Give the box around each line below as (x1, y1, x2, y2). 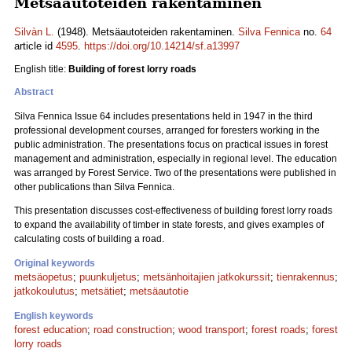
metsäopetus (14, 271, 73, 283)
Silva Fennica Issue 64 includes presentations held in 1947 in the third (14, 111, 313, 122)
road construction (93, 324, 172, 335)
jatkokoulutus (14, 285, 75, 297)
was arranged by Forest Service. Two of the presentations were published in (14, 167, 336, 178)
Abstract (14, 86, 53, 97)
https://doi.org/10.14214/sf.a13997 (84, 40, 240, 52)
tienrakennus (277, 271, 335, 283)
